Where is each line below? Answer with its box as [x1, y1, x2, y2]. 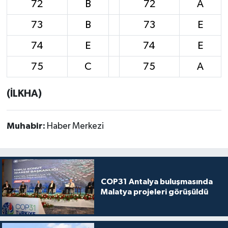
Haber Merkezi [46, 121, 104, 131]
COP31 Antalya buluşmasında [100, 177, 213, 186]
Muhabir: [6, 121, 47, 131]
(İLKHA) [6, 88, 42, 99]
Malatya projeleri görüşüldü [100, 187, 208, 196]
